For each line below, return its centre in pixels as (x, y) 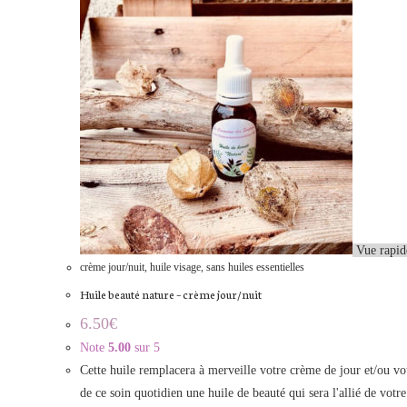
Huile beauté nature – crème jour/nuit (171, 293)
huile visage (175, 267)
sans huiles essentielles (255, 267)
